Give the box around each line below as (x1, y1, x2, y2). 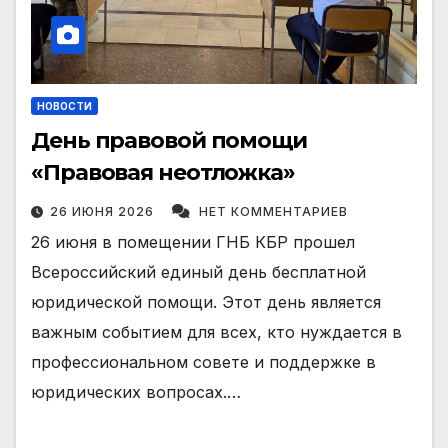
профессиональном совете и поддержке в (31, 352, 376, 373)
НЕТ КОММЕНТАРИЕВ (199, 204, 348, 220)
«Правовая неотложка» (31, 159, 295, 187)
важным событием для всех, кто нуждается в (31, 322, 402, 343)
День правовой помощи (31, 127, 307, 155)
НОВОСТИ (37, 100, 92, 113)
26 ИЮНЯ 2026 (50, 204, 158, 220)
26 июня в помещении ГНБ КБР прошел (31, 232, 355, 253)
